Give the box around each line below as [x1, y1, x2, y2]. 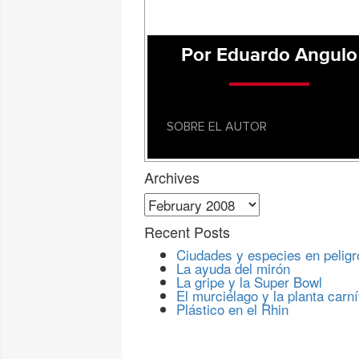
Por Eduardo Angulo [180, 46, 357, 65]
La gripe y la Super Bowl [176, 272, 322, 292]
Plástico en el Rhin [176, 299, 288, 319]
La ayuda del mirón [176, 258, 290, 278]
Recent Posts [144, 221, 230, 242]
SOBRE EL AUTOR [167, 120, 267, 133]
